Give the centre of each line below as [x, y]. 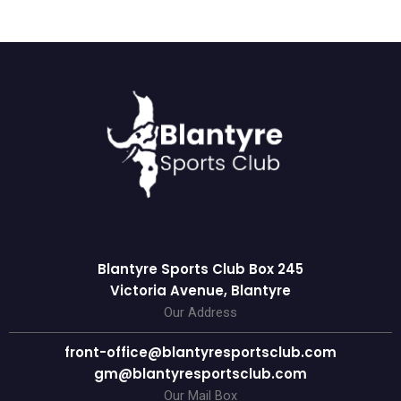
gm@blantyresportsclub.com [200, 374]
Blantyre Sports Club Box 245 [200, 269]
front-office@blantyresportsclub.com [200, 352]
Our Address [200, 312]
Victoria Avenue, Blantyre [200, 290]
